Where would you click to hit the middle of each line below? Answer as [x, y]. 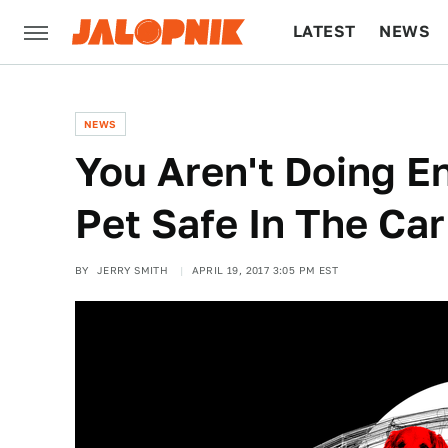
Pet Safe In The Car [260, 223]
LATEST [324, 31]
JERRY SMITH [132, 270]
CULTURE [331, 95]
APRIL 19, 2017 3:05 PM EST [265, 270]
